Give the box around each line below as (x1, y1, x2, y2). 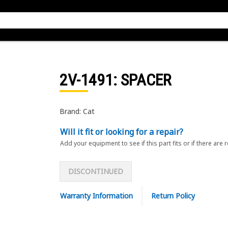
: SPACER (112, 70, 171, 90)
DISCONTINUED (68, 166, 123, 176)
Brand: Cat (59, 106, 95, 116)
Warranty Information (60, 191, 133, 201)
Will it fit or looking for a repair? (60, 126, 183, 137)
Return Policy (151, 191, 195, 201)
